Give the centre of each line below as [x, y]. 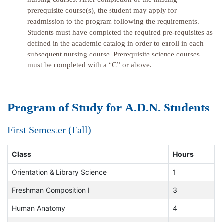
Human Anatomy [38, 208]
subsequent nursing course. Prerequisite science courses [113, 54]
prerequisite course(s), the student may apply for [102, 11]
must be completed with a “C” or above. [89, 65]
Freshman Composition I [51, 190]
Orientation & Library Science [59, 172]
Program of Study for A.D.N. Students [109, 108]
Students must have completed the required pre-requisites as [120, 32]
